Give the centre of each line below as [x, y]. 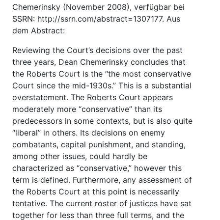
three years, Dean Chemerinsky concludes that [99, 62]
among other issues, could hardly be [80, 156]
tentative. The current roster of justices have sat [102, 203]
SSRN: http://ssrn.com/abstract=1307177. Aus [96, 18]
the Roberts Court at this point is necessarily [96, 191]
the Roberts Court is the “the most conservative [102, 73]
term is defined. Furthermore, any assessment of [102, 179]
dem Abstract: [39, 30]
